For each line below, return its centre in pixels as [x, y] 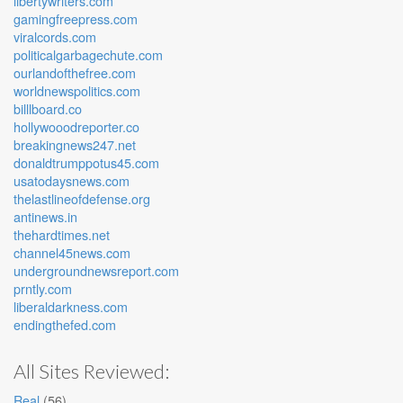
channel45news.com [72, 252]
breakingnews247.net [75, 144]
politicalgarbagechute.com [88, 54]
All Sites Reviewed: [91, 371]
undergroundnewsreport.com [96, 270]
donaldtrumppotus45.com [86, 162]
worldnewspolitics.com [77, 90]
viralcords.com [55, 36]
